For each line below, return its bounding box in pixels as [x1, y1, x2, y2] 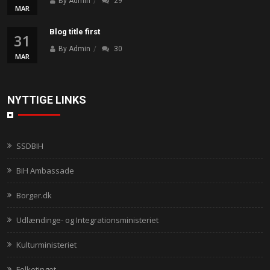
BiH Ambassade [16, 165, 74, 176]
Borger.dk [16, 189, 52, 201]
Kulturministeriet [16, 239, 77, 250]
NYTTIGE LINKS [7, 93, 86, 106]
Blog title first [49, 27, 100, 36]
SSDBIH [16, 140, 43, 151]
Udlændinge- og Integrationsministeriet [16, 214, 159, 225]
